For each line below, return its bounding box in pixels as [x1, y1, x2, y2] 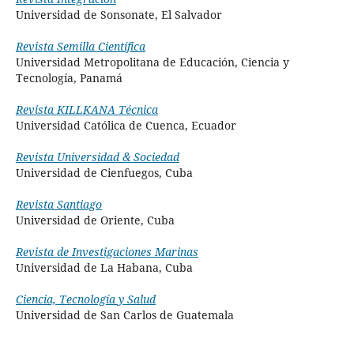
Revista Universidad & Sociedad [15, 149, 179, 165]
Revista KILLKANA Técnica [15, 102, 158, 118]
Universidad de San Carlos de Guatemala [15, 307, 234, 323]
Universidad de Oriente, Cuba [15, 213, 175, 228]
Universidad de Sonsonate [15, 7, 155, 23]
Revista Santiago [15, 197, 102, 213]
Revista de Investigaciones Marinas [15, 244, 198, 260]
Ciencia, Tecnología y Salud [15, 292, 156, 307]
